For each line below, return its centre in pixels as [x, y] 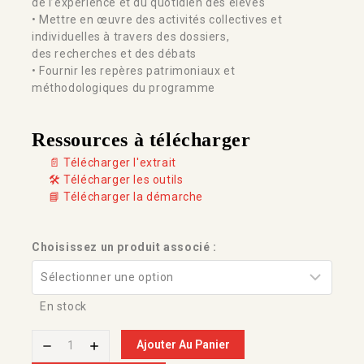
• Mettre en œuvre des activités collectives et [157, 19]
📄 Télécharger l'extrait [113, 162]
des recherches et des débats [114, 53]
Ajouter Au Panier [183, 344]
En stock [63, 306]
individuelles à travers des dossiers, [131, 36]
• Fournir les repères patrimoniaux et [134, 70]
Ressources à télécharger [141, 139]
